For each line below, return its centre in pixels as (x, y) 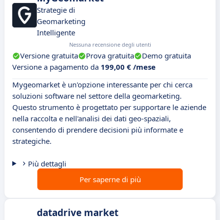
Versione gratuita (49, 56)
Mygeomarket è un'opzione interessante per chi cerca (102, 85)
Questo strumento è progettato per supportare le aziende (109, 107)
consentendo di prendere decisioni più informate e (98, 130)
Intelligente (56, 33)
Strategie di (56, 10)
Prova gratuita (110, 56)
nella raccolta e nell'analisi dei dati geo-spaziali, (92, 119)
